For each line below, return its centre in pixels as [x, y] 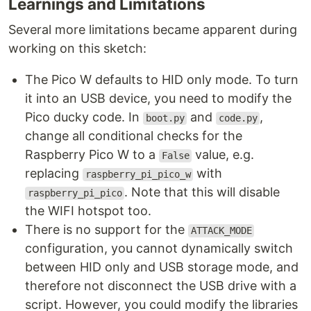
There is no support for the [107, 230]
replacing [54, 174]
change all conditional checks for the [134, 136]
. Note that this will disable [202, 192]
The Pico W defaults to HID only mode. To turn [162, 80]
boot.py [165, 118]
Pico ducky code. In [84, 117]
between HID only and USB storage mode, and [162, 267]
